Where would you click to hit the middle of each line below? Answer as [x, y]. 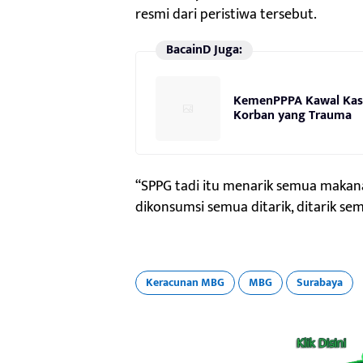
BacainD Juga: [204, 50]
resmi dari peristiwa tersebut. [226, 15]
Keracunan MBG [185, 283]
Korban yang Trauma [293, 116]
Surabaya [320, 283]
